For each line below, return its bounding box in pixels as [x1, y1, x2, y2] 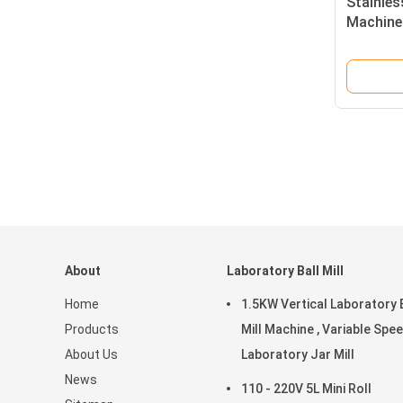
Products [65, 322, 119, 336]
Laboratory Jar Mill [241, 347, 354, 362]
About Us [65, 347, 118, 362]
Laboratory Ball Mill [227, 264, 344, 278]
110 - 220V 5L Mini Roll [241, 381, 372, 396]
